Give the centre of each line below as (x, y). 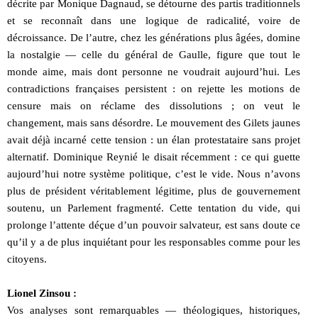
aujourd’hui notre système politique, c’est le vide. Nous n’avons (154, 174)
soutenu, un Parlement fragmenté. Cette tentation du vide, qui (154, 208)
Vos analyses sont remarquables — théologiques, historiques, (154, 310)
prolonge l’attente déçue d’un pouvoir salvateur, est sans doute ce (154, 225)
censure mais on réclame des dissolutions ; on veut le (154, 105)
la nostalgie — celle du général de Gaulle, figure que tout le (154, 54)
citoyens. (27, 259)
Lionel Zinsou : (42, 293)
